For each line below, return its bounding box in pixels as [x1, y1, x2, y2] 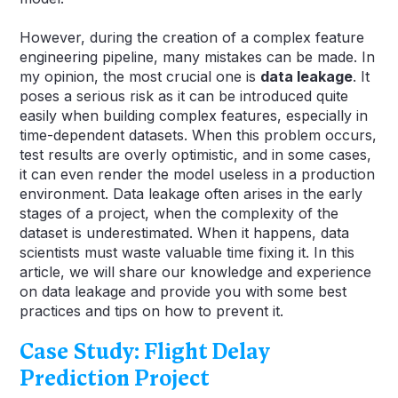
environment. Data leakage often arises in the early [20, 184, 363, 203]
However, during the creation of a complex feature [20, 28, 365, 46]
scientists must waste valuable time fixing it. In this [20, 243, 355, 261]
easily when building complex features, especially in [20, 106, 369, 124]
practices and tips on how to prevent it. [20, 301, 284, 320]
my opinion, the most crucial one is [20, 67, 261, 85]
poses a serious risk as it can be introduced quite [20, 86, 349, 105]
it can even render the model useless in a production [20, 164, 376, 183]
